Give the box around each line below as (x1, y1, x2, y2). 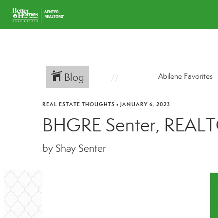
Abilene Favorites (158, 72, 213, 81)
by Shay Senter (42, 142, 106, 155)
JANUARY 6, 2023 (120, 101, 170, 108)
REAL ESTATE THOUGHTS (42, 101, 115, 108)
